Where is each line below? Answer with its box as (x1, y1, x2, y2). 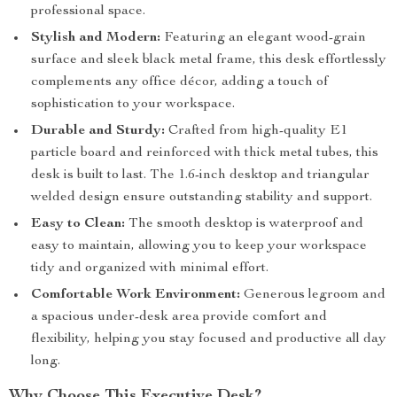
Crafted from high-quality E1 (165, 124, 347, 138)
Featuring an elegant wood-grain (160, 31, 366, 45)
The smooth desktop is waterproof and (125, 217, 363, 231)
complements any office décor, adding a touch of (31, 75, 328, 90)
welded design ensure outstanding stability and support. (31, 191, 372, 205)
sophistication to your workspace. (31, 97, 235, 112)
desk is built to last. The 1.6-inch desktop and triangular (31, 168, 370, 183)
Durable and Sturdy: (31, 124, 165, 138)
